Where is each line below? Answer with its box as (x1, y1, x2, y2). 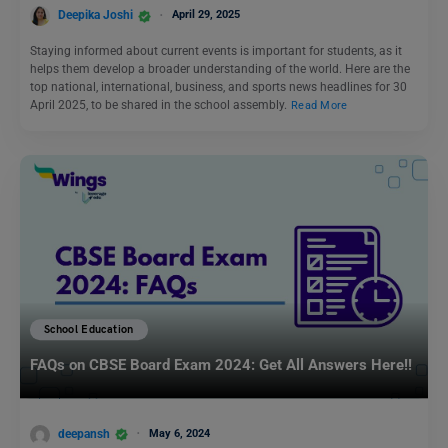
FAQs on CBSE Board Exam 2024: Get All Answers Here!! (30, 356, 412, 375)
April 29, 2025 (172, 8, 240, 22)
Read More (291, 98, 348, 112)
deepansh (58, 426, 110, 441)
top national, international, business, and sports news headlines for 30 (30, 80, 407, 95)
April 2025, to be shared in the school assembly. (30, 98, 290, 113)
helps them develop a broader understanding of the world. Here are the (30, 62, 410, 77)
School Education (44, 323, 134, 337)
